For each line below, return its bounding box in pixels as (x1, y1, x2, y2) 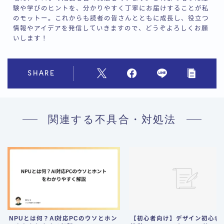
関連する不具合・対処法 (47, 112, 176, 125)
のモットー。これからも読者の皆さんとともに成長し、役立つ (12, 14, 209, 22)
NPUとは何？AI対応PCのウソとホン (9, 215, 117, 222)
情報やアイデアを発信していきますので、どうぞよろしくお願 (12, 24, 208, 32)
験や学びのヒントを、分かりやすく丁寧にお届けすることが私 (12, 4, 209, 12)
